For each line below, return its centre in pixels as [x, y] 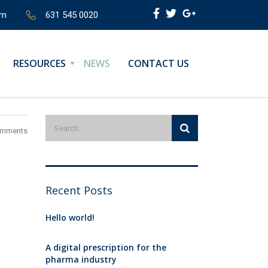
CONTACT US [159, 63]
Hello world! [70, 217]
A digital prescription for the [106, 247]
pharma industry [81, 259]
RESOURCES [39, 63]
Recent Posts [79, 190]
